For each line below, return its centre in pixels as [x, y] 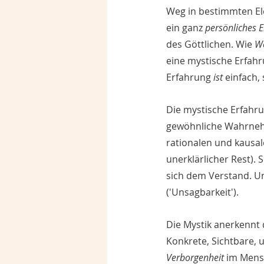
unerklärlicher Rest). [212, 159]
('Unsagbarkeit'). [204, 192]
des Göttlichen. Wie [209, 44]
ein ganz [186, 28]
